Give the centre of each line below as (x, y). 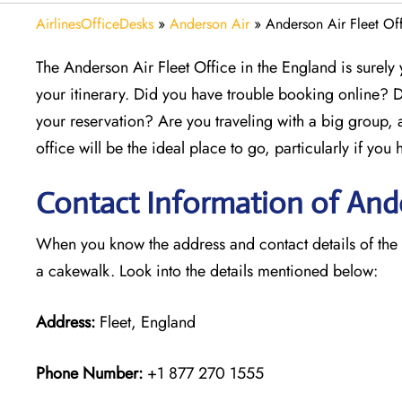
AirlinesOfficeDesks (95, 23)
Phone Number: (89, 373)
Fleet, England (145, 322)
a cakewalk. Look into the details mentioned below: (209, 271)
